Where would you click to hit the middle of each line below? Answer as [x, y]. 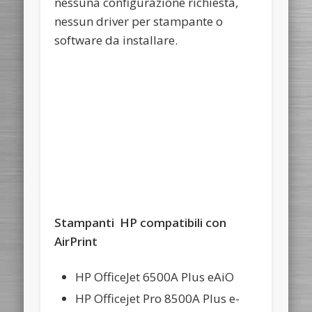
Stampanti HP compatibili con [141, 222]
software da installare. [116, 40]
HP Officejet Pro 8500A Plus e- [158, 298]
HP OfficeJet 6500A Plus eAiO [155, 276]
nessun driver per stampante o [139, 22]
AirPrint [76, 241]
